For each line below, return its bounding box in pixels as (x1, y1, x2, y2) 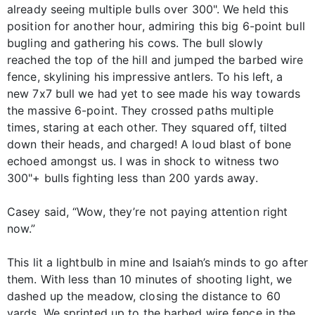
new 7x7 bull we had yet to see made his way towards (7, 86, 301, 101)
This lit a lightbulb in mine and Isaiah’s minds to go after (7, 255, 308, 269)
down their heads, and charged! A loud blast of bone (7, 136, 292, 151)
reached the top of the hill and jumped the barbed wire (7, 52, 304, 67)
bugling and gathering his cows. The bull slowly (7, 35, 263, 50)
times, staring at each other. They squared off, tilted (7, 120, 288, 134)
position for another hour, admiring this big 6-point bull (7, 18, 305, 33)
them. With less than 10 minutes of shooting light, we (7, 271, 292, 286)
